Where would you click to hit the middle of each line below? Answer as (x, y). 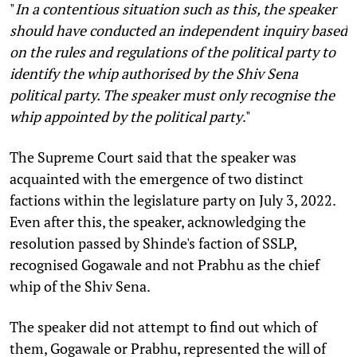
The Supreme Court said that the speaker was (153, 157)
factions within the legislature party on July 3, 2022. (173, 200)
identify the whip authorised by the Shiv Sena (154, 73)
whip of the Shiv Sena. (80, 286)
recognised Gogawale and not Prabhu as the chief (165, 264)
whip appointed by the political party (126, 116)
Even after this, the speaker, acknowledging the (158, 221)
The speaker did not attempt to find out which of (163, 326)
